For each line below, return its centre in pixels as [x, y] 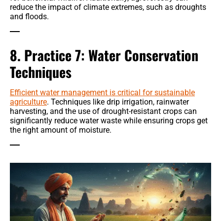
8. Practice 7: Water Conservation [104, 55]
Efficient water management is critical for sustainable [102, 93]
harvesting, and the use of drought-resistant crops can [103, 111]
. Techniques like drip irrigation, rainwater [118, 102]
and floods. [29, 17]
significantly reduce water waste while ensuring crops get [109, 121]
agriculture [28, 102]
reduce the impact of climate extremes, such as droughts [108, 7]
